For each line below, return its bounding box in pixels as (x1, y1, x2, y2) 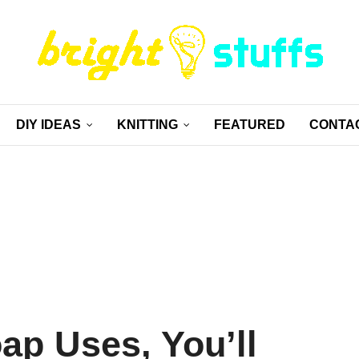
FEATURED (213, 118, 285, 131)
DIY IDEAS (15, 118, 81, 131)
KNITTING (116, 118, 178, 131)
